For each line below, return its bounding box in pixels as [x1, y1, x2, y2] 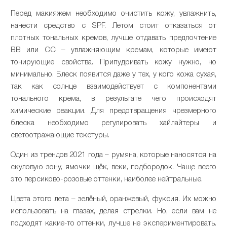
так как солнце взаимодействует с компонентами [11, 83, 216, 90]
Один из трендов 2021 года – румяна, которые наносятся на [11, 151, 216, 159]
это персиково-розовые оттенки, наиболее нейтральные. [11, 175, 203, 183]
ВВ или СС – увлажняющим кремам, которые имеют [11, 46, 216, 54]
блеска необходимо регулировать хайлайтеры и [11, 119, 216, 127]
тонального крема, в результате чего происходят [11, 95, 216, 102]
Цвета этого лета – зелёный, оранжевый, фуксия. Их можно [11, 195, 216, 203]
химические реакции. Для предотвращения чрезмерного [11, 107, 216, 115]
